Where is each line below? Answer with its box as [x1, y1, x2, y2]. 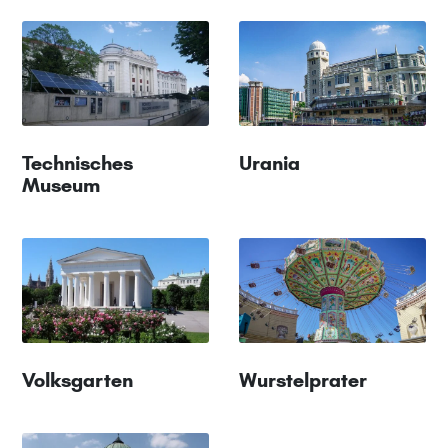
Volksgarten [22, 368, 133, 393]
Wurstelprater [239, 368, 367, 393]
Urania [239, 151, 300, 176]
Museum [22, 173, 100, 198]
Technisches [22, 151, 133, 176]
